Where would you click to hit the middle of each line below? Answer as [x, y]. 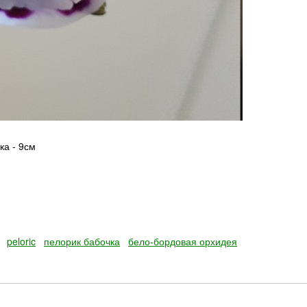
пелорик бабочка [82, 241]
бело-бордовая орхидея [183, 241]
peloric [21, 241]
